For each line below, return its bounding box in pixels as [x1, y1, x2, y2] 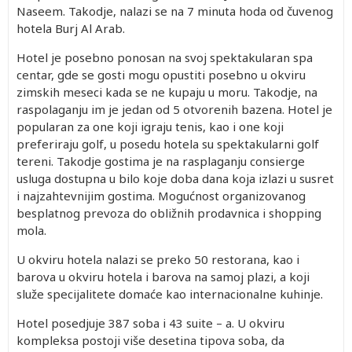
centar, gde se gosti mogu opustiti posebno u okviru [16, 67, 306, 82]
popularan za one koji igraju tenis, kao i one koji [16, 119, 284, 134]
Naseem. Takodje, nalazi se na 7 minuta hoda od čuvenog [16, 3, 333, 19]
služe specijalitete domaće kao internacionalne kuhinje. [16, 286, 323, 302]
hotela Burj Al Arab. [16, 20, 125, 36]
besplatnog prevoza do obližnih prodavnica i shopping [16, 205, 321, 221]
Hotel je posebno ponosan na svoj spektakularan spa [16, 49, 313, 65]
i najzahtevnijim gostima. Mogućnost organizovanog [16, 188, 306, 203]
